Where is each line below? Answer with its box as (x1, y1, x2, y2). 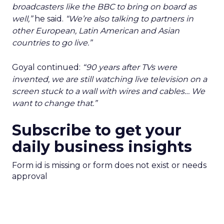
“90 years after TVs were (82, 62, 177, 72)
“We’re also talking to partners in (65, 14, 193, 23)
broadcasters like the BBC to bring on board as (12, 2, 196, 11)
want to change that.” (12, 98, 97, 108)
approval (12, 171, 47, 181)
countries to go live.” (12, 38, 92, 47)
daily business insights (12, 137, 192, 156)
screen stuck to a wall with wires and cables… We (12, 86, 205, 96)
